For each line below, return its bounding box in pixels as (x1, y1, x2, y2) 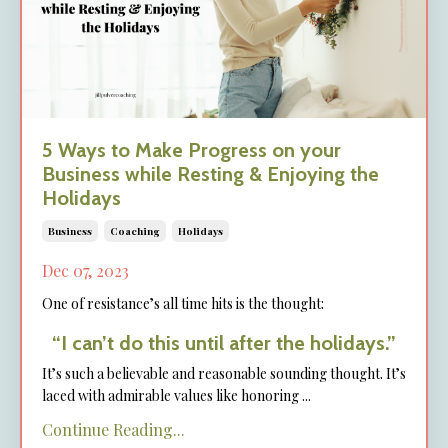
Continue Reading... (42, 418, 185, 440)
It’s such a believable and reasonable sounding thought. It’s (42, 363, 406, 383)
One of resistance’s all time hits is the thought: (42, 293, 324, 313)
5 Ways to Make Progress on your (42, 137, 341, 162)
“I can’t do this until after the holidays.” (52, 330, 396, 355)
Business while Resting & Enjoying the (42, 161, 379, 186)
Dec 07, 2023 (42, 259, 129, 281)
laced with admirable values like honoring (42, 385, 302, 405)
